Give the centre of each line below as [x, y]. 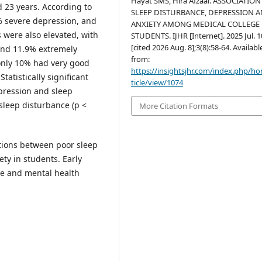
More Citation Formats [179, 106]
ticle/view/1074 [157, 82]
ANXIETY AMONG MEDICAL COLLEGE [196, 24]
